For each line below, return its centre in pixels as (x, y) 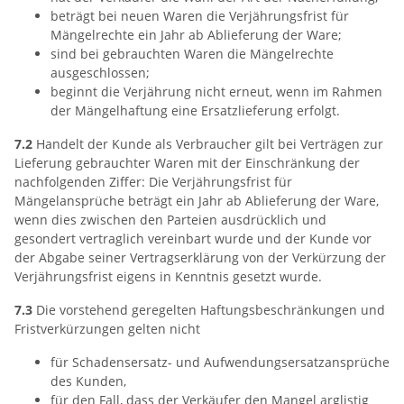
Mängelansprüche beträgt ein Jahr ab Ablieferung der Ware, (197, 201)
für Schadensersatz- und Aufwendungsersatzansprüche (220, 362)
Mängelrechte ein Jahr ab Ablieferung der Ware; (196, 35)
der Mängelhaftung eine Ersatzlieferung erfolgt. (195, 110)
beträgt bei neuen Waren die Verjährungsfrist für (200, 16)
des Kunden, (88, 381)
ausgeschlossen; (100, 73)
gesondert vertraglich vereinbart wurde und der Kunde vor (193, 239)
